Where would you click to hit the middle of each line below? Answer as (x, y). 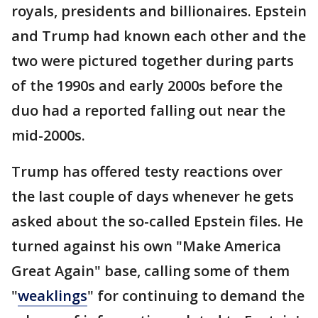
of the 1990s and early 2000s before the (147, 86)
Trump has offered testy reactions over (147, 171)
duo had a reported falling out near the (148, 110)
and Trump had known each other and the (159, 36)
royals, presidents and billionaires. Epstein (159, 11)
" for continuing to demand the (196, 296)
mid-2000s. (48, 135)
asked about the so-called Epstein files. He (157, 221)
